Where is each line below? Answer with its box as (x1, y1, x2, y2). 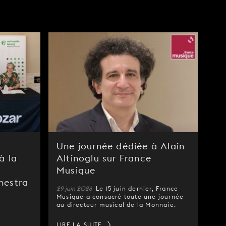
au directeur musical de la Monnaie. (56, 200, 176, 208)
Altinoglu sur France (56, 152, 151, 163)
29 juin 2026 (56, 184, 94, 192)
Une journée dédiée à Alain (56, 140, 185, 151)
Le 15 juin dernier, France (96, 184, 179, 192)
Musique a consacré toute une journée (56, 192, 184, 200)
